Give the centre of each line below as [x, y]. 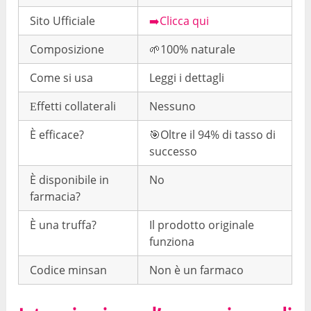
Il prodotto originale [202, 225]
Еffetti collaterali [73, 106]
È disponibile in [70, 179]
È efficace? [57, 134]
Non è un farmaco [197, 270]
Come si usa [62, 77]
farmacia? [56, 196]
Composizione [67, 49]
